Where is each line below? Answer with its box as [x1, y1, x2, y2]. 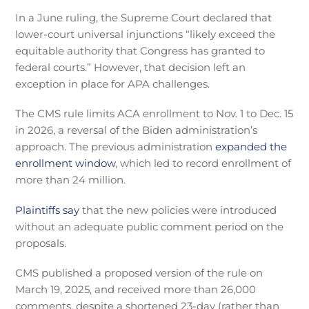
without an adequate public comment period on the [15, 219, 284, 233]
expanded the [215, 140, 288, 154]
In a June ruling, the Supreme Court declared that [15, 10, 272, 24]
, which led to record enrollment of [115, 157, 292, 170]
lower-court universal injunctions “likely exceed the [15, 27, 276, 41]
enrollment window [15, 157, 116, 170]
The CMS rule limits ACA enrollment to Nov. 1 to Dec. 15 [15, 107, 294, 121]
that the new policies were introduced [79, 203, 277, 217]
